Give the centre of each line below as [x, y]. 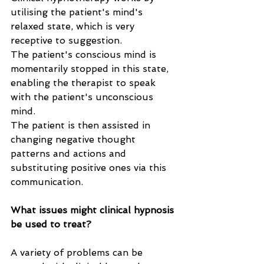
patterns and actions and [70, 154]
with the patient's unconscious [83, 97]
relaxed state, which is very [74, 26]
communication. [47, 182]
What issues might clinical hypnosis [94, 210]
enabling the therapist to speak [85, 83]
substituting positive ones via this [90, 168]
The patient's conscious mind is [85, 55]
